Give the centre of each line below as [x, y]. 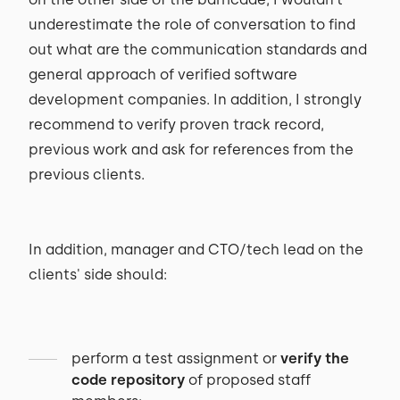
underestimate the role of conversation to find [192, 25]
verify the [315, 358]
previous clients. [88, 175]
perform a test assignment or [176, 358]
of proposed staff [248, 380]
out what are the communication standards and [198, 50]
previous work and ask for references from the [191, 150]
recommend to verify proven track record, [176, 125]
